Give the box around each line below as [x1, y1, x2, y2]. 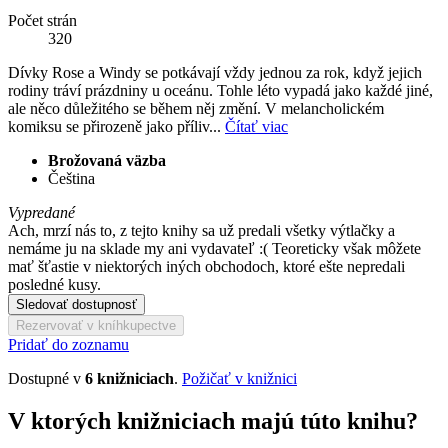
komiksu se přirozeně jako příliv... [8, 117, 225, 135]
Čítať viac [225, 117, 288, 135]
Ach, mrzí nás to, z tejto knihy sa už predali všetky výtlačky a [8, 221, 395, 239]
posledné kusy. [8, 275, 101, 293]
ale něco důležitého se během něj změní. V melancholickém [8, 99, 384, 117]
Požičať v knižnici [182, 369, 297, 387]
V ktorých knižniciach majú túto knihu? [8, 407, 418, 434]
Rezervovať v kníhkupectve [16, 317, 176, 333]
